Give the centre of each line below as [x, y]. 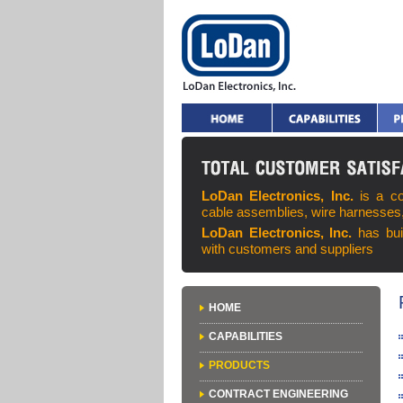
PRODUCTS [239, 365]
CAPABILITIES [246, 336]
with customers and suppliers [287, 249]
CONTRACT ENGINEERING [278, 394]
